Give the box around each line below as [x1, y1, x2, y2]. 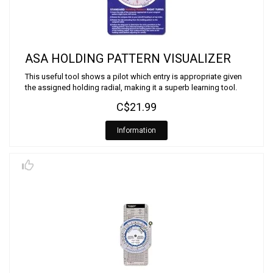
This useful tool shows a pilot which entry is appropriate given [25, 72, 242, 81]
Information [117, 126, 156, 135]
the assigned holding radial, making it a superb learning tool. [25, 83, 237, 92]
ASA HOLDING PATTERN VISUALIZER [25, 51, 231, 66]
